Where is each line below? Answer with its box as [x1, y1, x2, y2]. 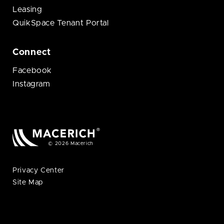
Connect [12, 48, 51, 57]
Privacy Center [12, 167, 64, 174]
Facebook [12, 66, 52, 75]
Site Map [12, 179, 43, 186]
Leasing [12, 5, 42, 14]
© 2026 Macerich [48, 141, 93, 146]
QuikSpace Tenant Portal [12, 19, 109, 27]
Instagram [12, 80, 50, 88]
